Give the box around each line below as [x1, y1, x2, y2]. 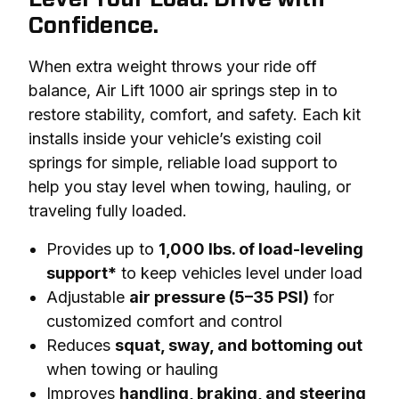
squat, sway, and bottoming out [115, 335, 362, 354]
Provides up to [46, 239, 159, 258]
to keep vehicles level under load [117, 263, 362, 282]
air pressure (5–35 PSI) [129, 287, 309, 306]
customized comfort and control [46, 311, 282, 330]
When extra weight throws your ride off [28, 56, 317, 76]
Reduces [46, 335, 115, 354]
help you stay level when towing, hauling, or [28, 176, 351, 196]
